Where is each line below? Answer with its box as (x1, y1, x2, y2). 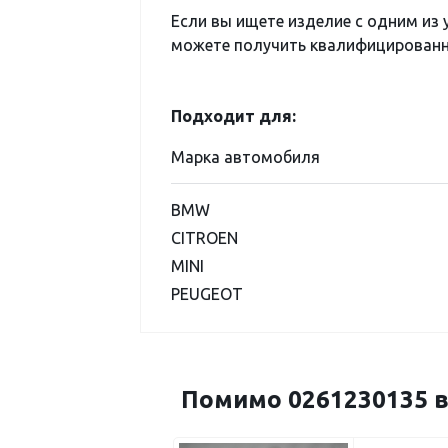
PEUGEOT (171, 285, 243, 303)
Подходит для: (171, 107, 296, 125)
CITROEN (171, 229, 238, 247)
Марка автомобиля (171, 148, 320, 166)
